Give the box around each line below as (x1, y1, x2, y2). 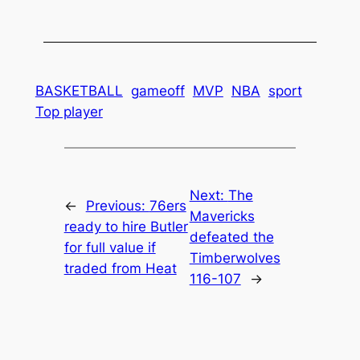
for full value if (63, 239, 156, 256)
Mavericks (189, 207, 255, 224)
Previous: (85, 197, 149, 214)
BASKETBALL (35, 83, 123, 100)
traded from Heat (63, 260, 177, 276)
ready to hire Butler (63, 218, 188, 235)
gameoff (130, 83, 185, 100)
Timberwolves (189, 249, 280, 266)
